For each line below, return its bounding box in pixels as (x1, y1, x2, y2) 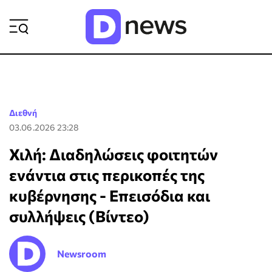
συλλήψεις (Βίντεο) (9, 206, 149, 225)
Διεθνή (9, 107, 37, 118)
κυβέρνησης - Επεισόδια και (9, 186, 210, 205)
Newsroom (57, 248, 106, 259)
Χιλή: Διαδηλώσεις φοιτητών (9, 144, 218, 163)
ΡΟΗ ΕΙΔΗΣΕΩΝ (155, 10, 237, 23)
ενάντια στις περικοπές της (9, 165, 205, 184)
